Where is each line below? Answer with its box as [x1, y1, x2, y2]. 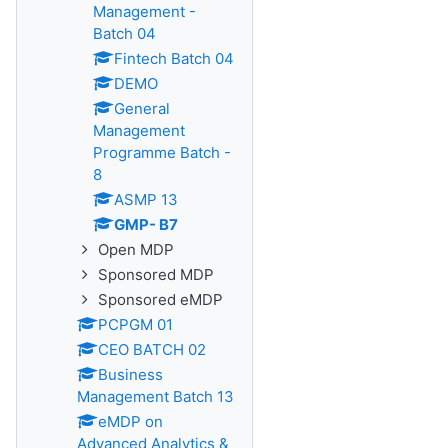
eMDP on [98, 412, 163, 431]
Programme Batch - [93, 143, 231, 162]
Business [98, 365, 163, 384]
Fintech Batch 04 [114, 49, 234, 68]
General [114, 99, 170, 118]
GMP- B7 [114, 215, 178, 234]
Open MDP [98, 240, 174, 259]
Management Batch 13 [77, 387, 234, 406]
